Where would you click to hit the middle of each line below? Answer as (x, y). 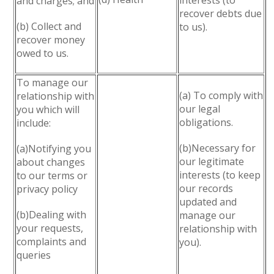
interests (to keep (220, 175)
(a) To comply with (221, 95)
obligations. (206, 122)
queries (34, 255)
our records (206, 188)
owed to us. (43, 53)
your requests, (50, 228)
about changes (51, 162)
